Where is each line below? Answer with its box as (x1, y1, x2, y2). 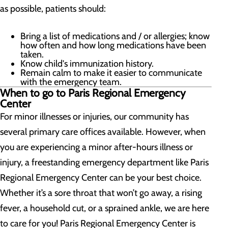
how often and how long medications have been (20, 40, 206, 51)
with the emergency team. (20, 76, 122, 88)
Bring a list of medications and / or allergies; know (20, 31, 210, 42)
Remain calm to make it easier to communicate (20, 67, 202, 78)
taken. (20, 49, 44, 60)
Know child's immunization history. (20, 58, 154, 69)
